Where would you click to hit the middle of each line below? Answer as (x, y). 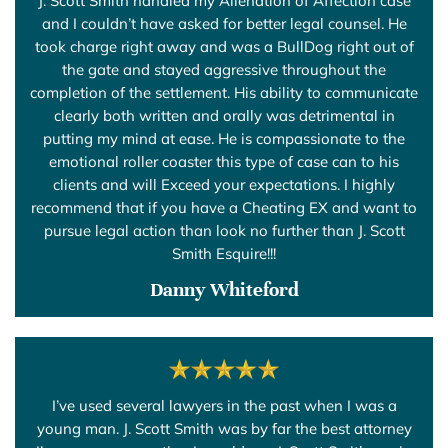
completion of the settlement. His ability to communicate (224, 92)
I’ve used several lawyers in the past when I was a (224, 405)
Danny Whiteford (224, 289)
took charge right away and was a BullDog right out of (224, 46)
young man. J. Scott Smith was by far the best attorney (224, 428)
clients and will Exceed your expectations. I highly (224, 184)
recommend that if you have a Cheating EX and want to (224, 207)
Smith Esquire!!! (224, 253)
